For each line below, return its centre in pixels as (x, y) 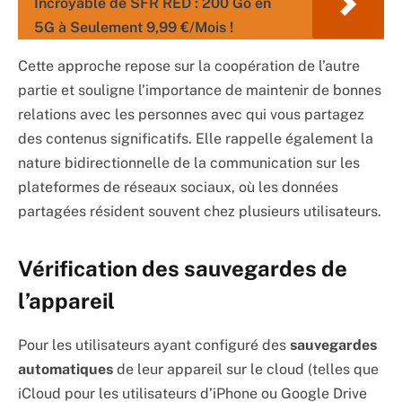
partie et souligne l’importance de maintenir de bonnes (200, 90)
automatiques (66, 370)
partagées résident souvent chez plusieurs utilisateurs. (200, 211)
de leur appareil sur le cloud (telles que (246, 370)
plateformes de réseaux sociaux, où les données (178, 187)
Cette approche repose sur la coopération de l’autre (189, 66)
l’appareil (66, 301)
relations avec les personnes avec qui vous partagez (191, 114)
